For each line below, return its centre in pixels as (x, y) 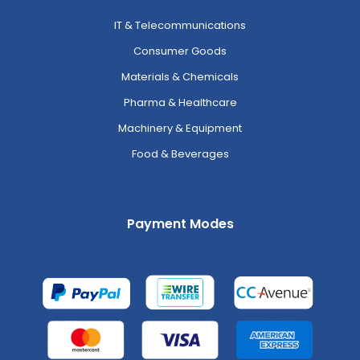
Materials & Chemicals (180, 77)
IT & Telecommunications (180, 26)
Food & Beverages (180, 154)
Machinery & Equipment (180, 129)
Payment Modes (180, 224)
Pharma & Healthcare (180, 103)
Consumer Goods (180, 51)
